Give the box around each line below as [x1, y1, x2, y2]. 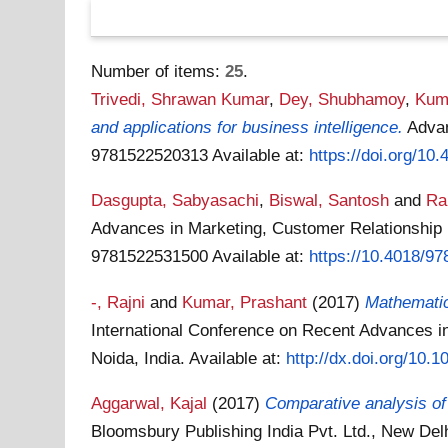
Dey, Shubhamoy [279, 89, 406, 109]
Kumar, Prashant [182, 291, 308, 312]
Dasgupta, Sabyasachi [91, 190, 260, 211]
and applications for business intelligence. [91, 117, 404, 137]
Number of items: [91, 61, 226, 81]
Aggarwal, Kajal [91, 392, 208, 413]
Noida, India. [91, 347, 190, 368]
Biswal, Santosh [269, 190, 390, 211]
